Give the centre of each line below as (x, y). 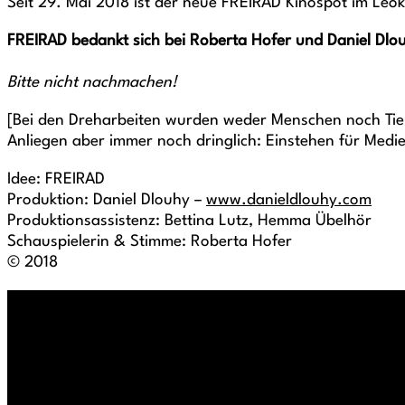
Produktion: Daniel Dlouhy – (107, 200)
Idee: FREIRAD (56, 179)
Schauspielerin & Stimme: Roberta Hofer (150, 242)
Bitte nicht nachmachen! (92, 83)
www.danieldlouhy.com (289, 200)
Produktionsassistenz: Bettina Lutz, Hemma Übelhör (189, 221)
